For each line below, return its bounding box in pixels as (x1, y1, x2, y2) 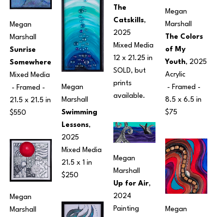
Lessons (62, 122, 89, 129)
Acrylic (165, 71, 186, 79)
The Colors (165, 33, 203, 41)
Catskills (113, 16, 144, 24)
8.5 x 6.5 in (165, 96, 201, 104)
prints (113, 79, 132, 87)
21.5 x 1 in (62, 159, 92, 167)
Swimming (62, 109, 97, 117)
